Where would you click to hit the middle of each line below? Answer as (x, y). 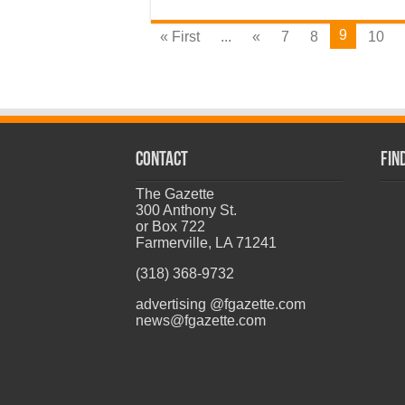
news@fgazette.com (200, 320)
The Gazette (174, 194)
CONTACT (161, 160)
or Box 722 (170, 226)
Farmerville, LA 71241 (206, 243)
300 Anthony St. (186, 210)
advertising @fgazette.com (220, 304)
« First (180, 37)
